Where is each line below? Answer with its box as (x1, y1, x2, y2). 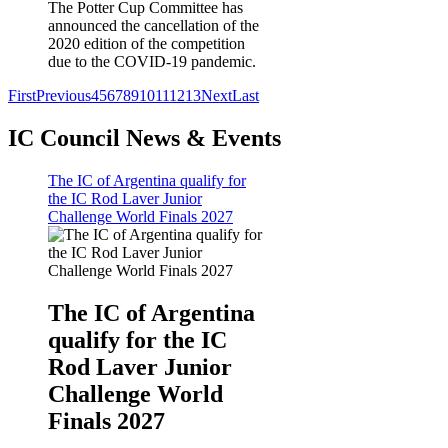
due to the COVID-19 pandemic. (48, 53, 256, 71)
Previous (36, 87, 91, 105)
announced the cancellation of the (48, 17, 259, 35)
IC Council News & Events (8, 124, 281, 151)
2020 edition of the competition (48, 35, 245, 53)
